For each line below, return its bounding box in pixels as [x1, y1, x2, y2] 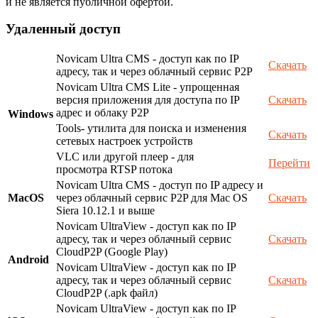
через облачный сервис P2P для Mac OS [56, 192, 248, 204]
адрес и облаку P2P [56, 106, 149, 119]
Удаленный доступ [6, 21, 121, 37]
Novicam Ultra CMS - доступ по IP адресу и [56, 179, 263, 192]
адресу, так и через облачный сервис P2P [56, 65, 253, 78]
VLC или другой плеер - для [56, 150, 194, 163]
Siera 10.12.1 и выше [56, 204, 155, 217]
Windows [8, 108, 53, 121]
